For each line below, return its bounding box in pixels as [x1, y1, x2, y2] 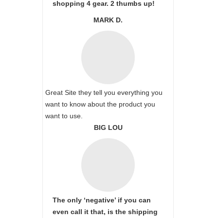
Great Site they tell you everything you [45, 89, 163, 96]
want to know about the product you [45, 100, 155, 108]
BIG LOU [93, 124, 123, 131]
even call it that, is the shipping [53, 208, 158, 216]
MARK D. [93, 16, 123, 24]
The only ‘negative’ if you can [53, 196, 151, 204]
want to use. [45, 112, 83, 120]
